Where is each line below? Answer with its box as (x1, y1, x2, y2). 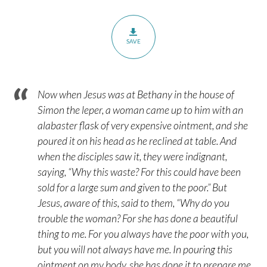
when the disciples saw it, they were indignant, (38, 150, 228, 163)
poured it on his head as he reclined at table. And (38, 135, 237, 147)
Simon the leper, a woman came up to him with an (38, 104, 244, 116)
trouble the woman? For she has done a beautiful (38, 212, 238, 225)
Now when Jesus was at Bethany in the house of (38, 88, 235, 101)
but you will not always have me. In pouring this (38, 243, 233, 256)
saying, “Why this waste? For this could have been (38, 166, 241, 178)
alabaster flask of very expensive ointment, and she (38, 119, 249, 132)
